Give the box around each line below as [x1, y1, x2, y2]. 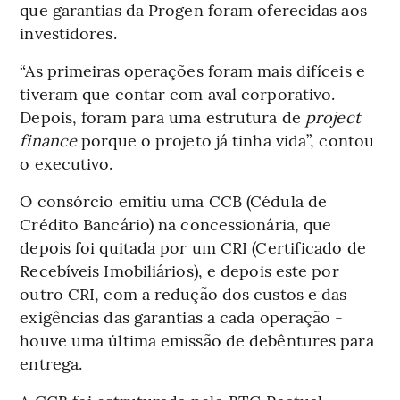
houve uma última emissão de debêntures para [20, 328, 374, 351]
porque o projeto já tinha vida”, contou [77, 128, 375, 151]
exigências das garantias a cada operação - [20, 304, 344, 328]
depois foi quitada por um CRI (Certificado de [20, 235, 366, 258]
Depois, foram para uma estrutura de [20, 104, 305, 128]
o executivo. [20, 151, 113, 174]
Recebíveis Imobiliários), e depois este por [20, 258, 339, 281]
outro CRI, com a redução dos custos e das [20, 281, 347, 304]
